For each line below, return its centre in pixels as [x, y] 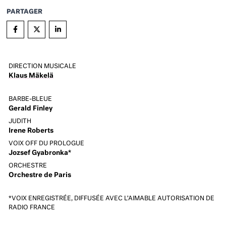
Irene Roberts [31, 131]
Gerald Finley [30, 108]
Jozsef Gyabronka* [40, 153]
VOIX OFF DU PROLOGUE [46, 144]
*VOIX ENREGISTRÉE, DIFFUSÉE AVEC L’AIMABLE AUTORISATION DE [111, 199]
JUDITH [20, 121]
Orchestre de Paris [40, 175]
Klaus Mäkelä [31, 76]
